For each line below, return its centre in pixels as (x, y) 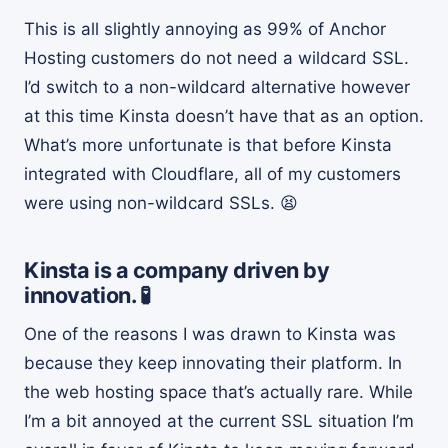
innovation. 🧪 (87, 295)
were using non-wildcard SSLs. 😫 (161, 203)
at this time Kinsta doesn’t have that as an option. (224, 116)
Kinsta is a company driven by (177, 270)
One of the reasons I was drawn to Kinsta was (210, 334)
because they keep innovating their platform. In (213, 363)
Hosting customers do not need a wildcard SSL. (216, 58)
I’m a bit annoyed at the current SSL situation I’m (219, 421)
